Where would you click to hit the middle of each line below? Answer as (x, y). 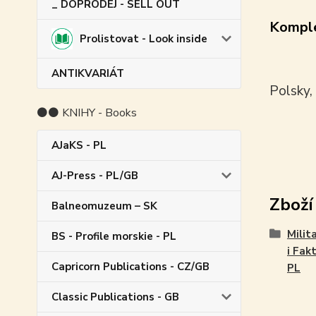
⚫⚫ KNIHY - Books (87, 113)
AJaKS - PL (79, 145)
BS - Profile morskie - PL (114, 236)
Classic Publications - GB (115, 297)
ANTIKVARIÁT (88, 73)
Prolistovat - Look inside (143, 38)
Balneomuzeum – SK (104, 206)
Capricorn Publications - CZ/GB (130, 266)
